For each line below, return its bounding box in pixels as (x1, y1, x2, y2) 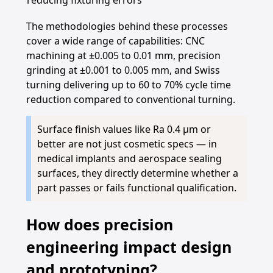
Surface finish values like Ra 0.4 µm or (37, 122, 211, 136)
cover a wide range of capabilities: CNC (26, 34, 205, 48)
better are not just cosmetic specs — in (37, 137, 217, 151)
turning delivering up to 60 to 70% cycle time (26, 78, 231, 91)
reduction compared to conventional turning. (26, 93, 235, 106)
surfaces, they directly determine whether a (37, 166, 238, 180)
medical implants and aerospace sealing (37, 152, 222, 165)
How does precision (26, 214, 173, 235)
